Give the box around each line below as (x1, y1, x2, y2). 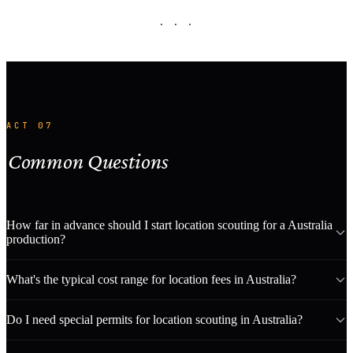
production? (6, 232, 65, 247)
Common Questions (7, 149, 169, 174)
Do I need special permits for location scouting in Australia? (6, 313, 303, 327)
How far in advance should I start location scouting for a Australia (6, 218, 333, 232)
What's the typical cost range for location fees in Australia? (6, 273, 296, 287)
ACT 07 (6, 119, 54, 131)
